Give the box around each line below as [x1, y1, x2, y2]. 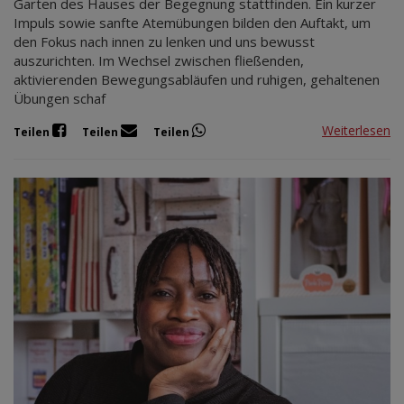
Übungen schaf [14, 88, 106, 107]
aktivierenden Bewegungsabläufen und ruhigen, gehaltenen [14, 69, 380, 88]
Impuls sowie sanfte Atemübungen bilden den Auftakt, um [14, 13, 371, 32]
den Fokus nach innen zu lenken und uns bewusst [14, 32, 315, 50]
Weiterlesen [322, 122, 390, 140]
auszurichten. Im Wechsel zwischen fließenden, [14, 50, 304, 69]
